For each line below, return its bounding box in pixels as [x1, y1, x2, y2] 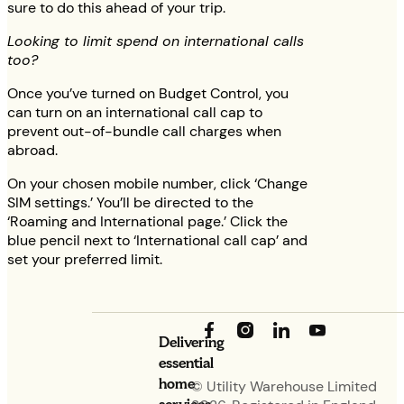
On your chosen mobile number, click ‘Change [7, 174, 308, 194]
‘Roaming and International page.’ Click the [7, 212, 288, 232]
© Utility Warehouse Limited [191, 377, 378, 397]
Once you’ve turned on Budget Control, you [7, 84, 289, 104]
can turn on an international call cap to [7, 103, 262, 123]
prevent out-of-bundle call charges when [7, 122, 281, 142]
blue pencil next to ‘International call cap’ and [7, 231, 308, 251]
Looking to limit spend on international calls [7, 32, 304, 51]
